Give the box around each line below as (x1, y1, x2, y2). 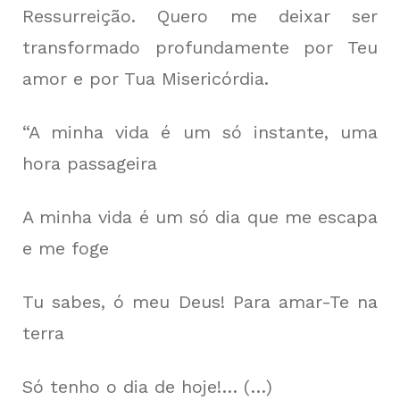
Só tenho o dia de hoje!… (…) (22, 376, 272, 397)
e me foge (22, 237, 109, 259)
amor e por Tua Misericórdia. (22, 68, 269, 89)
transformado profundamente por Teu (22, 37, 378, 58)
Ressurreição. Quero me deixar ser (22, 5, 378, 27)
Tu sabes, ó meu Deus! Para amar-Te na (22, 291, 378, 312)
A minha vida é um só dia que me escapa (22, 206, 378, 228)
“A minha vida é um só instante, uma (22, 121, 378, 143)
